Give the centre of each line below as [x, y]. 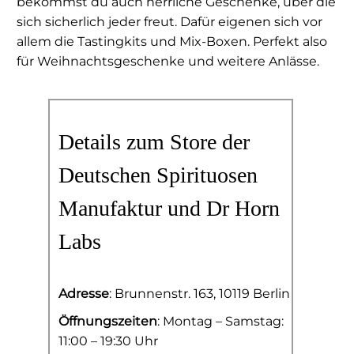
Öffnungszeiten [108, 321]
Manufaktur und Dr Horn [169, 209]
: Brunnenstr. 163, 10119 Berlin [200, 293]
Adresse [84, 293]
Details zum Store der [154, 142]
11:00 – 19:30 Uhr [108, 341]
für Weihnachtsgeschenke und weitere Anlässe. [168, 62]
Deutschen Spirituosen [158, 175]
